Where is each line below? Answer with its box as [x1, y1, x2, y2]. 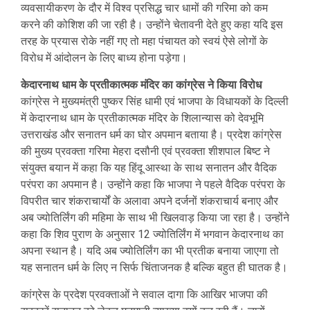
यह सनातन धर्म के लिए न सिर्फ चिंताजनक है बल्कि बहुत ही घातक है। [21, 261, 288, 274]
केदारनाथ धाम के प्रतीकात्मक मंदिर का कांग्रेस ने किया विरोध [21, 78, 262, 91]
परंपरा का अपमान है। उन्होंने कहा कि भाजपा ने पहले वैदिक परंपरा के [21, 178, 285, 191]
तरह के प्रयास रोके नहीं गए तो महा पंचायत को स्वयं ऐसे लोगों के [21, 35, 268, 48]
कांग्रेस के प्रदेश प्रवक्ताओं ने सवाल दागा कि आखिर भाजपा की [21, 288, 268, 301]
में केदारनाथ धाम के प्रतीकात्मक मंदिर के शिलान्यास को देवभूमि [21, 111, 264, 125]
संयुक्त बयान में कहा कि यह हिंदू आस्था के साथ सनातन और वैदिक [21, 161, 277, 174]
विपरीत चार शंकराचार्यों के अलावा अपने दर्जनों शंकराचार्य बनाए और [21, 194, 278, 208]
